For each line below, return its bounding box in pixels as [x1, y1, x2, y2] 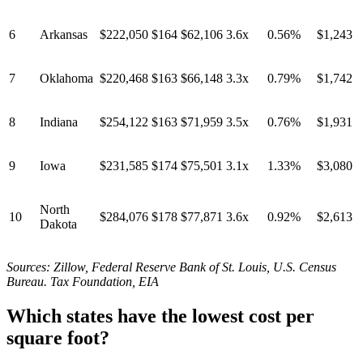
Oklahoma [40, 71, 93, 86]
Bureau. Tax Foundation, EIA [6, 275, 159, 289]
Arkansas [40, 28, 88, 42]
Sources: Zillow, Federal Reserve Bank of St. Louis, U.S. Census [6, 260, 336, 275]
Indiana [40, 115, 78, 130]
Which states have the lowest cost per [6, 305, 314, 327]
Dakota [40, 217, 77, 232]
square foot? [6, 327, 109, 349]
